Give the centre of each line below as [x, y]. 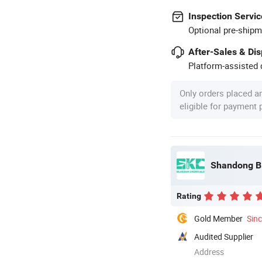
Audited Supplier [224, 236]
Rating [189, 196]
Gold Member [218, 218]
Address [209, 251]
